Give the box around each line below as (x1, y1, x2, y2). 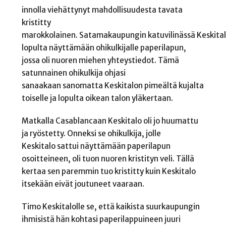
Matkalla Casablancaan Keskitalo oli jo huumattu (21, 116, 198, 126)
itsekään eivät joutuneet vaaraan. (21, 179, 146, 189)
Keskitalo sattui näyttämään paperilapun (21, 141, 171, 151)
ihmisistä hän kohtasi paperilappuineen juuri (21, 214, 181, 224)
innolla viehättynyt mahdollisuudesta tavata (21, 5, 183, 15)
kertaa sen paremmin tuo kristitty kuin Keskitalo (21, 166, 196, 176)
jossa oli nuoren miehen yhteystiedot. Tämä (21, 55, 179, 66)
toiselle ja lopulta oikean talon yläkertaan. (21, 93, 178, 103)
